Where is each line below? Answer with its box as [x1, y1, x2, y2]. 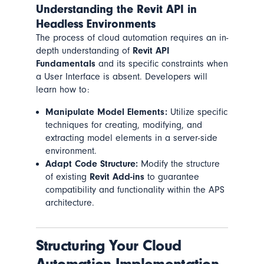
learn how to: [35, 84, 90, 95]
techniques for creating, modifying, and [45, 119, 202, 130]
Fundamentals [35, 58, 95, 69]
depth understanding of [35, 45, 133, 56]
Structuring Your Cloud [35, 236, 181, 255]
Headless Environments [35, 16, 156, 31]
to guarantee [144, 171, 199, 182]
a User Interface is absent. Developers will [35, 71, 207, 82]
